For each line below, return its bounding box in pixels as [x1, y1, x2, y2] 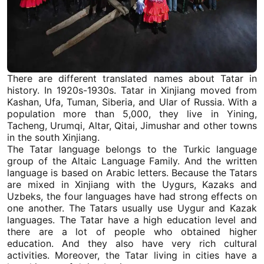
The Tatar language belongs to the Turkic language [7, 143, 257, 155]
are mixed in [7, 179, 75, 190]
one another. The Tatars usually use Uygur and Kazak [7, 202, 257, 214]
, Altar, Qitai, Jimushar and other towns [82, 120, 258, 131]
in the [7, 131, 35, 143]
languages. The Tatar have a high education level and [7, 214, 257, 226]
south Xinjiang [35, 131, 97, 143]
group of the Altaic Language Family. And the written [7, 155, 257, 167]
